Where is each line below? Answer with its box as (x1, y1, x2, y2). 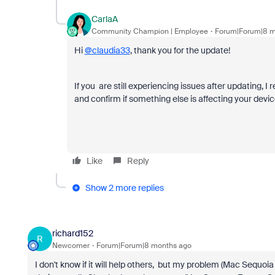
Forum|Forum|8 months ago (96, 240, 192, 250)
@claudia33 (84, 45, 130, 56)
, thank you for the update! (130, 45, 232, 56)
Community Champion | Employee (91, 26, 208, 36)
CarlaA (91, 13, 118, 25)
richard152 (52, 227, 93, 239)
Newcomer (52, 240, 90, 250)
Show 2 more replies (85, 182, 164, 193)
